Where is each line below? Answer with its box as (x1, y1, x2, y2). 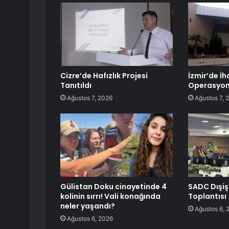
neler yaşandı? (60, 201, 115, 212)
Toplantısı (188, 191, 226, 202)
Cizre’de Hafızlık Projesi (60, 71, 148, 81)
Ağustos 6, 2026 (67, 215, 113, 223)
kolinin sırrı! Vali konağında (60, 191, 161, 202)
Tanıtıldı (60, 80, 91, 91)
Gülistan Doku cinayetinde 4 (60, 181, 167, 192)
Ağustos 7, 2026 (67, 94, 112, 102)
